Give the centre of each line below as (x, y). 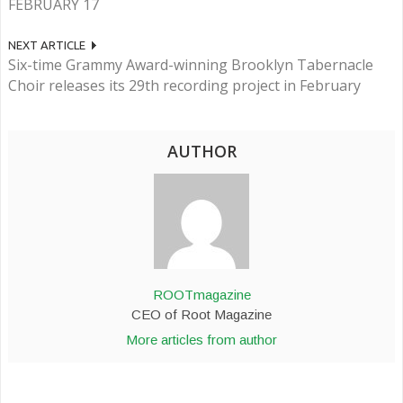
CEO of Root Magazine (201, 314)
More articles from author (201, 339)
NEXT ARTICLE (47, 45)
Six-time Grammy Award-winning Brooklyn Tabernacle (191, 64)
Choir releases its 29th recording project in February (184, 85)
